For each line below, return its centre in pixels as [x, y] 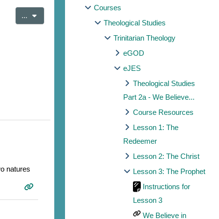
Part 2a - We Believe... [159, 97]
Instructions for [167, 187]
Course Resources [164, 112]
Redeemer [140, 141]
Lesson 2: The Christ [166, 156]
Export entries [51, 15]
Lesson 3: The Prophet [169, 172]
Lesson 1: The [156, 128]
